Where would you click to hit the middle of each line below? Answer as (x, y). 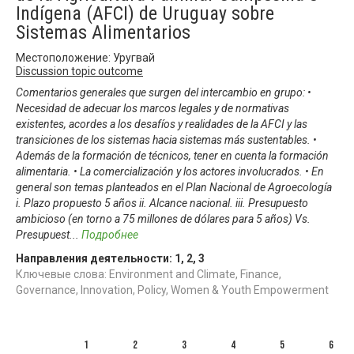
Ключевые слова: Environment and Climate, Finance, (149, 274)
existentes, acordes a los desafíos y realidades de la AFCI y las (162, 124)
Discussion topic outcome (79, 71)
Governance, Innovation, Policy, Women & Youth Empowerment (172, 290)
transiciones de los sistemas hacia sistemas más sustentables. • (166, 139)
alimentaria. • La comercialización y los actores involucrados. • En (170, 171)
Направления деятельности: (95, 258)
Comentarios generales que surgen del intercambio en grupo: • (164, 92)
